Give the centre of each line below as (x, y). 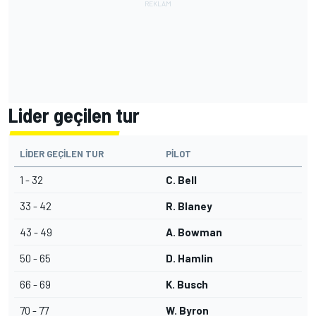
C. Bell (181, 180)
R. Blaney (189, 206)
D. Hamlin (189, 259)
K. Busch (187, 285)
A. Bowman (194, 232)
